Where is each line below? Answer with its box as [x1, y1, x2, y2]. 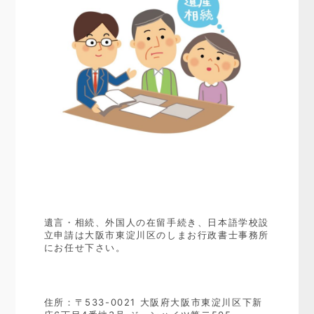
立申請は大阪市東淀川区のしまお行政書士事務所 [43, 229, 269, 241]
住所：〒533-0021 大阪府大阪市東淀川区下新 [43, 296, 263, 308]
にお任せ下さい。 [43, 242, 126, 254]
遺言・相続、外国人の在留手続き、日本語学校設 [43, 217, 269, 228]
